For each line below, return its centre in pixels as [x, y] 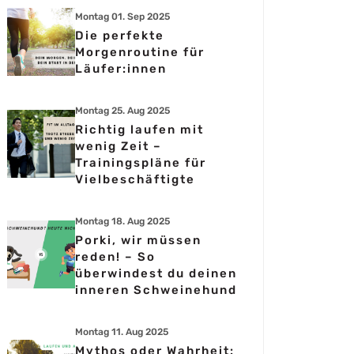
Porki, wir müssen [138, 240]
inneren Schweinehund [156, 290]
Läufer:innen [121, 69]
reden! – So [115, 257]
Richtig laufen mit [139, 130]
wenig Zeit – [119, 146]
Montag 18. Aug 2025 [122, 221]
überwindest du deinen [156, 273]
